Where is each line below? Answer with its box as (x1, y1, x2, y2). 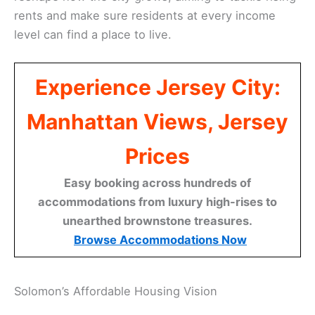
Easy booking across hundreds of (64, 176, 251, 191)
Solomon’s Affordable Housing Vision (14, 284, 217, 299)
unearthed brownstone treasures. (63, 214, 252, 229)
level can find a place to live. (14, 27, 172, 41)
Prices (125, 143, 190, 169)
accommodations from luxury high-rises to (38, 195, 277, 210)
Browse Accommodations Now (74, 233, 247, 247)
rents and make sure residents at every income (14, 8, 276, 22)
